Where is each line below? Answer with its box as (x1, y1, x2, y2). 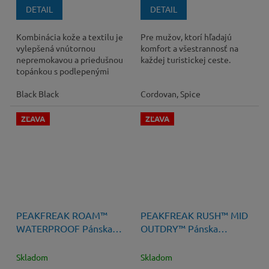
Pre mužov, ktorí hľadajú (140, 31, 232, 43)
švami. (16, 77, 40, 88)
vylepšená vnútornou (16, 43, 95, 54)
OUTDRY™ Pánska (140, 222, 218, 235)
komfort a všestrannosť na (140, 43, 238, 54)
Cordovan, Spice (140, 88, 201, 100)
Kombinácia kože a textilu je (16, 31, 123, 43)
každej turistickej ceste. (140, 54, 231, 65)
